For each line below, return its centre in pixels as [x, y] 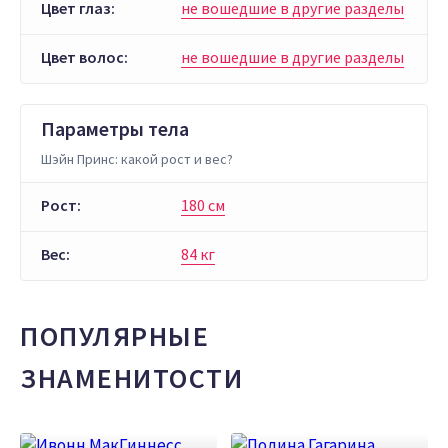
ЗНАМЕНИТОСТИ [131, 378]
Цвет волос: [84, 57]
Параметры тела [115, 128]
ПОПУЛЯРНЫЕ [114, 336]
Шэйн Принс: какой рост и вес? [137, 159]
